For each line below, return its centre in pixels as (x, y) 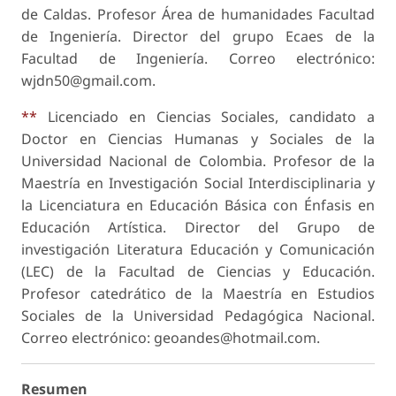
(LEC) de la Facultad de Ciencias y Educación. (198, 272)
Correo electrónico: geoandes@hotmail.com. (171, 338)
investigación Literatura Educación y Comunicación (198, 250)
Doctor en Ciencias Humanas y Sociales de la (198, 139)
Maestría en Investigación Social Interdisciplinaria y (198, 183)
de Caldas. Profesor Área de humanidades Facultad (198, 15)
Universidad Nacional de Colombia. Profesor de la (198, 161)
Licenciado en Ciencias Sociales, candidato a (206, 117)
